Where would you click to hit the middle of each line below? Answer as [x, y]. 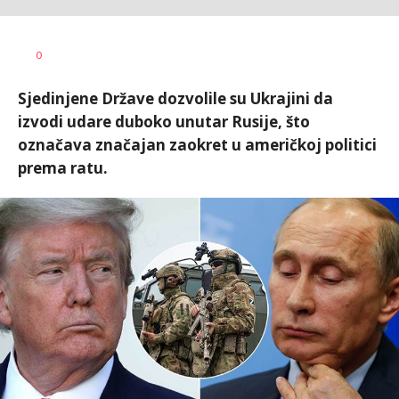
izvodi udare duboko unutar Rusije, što [164, 122]
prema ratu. [63, 168]
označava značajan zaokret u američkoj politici [197, 145]
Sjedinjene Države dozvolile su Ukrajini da [175, 98]
